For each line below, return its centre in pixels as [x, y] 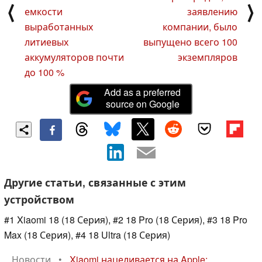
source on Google [142, 104]
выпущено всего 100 [190, 42]
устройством [39, 199]
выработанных [59, 26]
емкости [44, 11]
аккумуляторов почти [74, 57]
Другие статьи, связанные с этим [95, 182]
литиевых [46, 42]
